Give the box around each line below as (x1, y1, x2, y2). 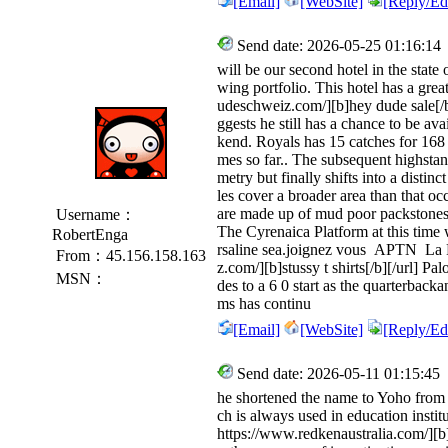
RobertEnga (52, 226, 128, 243)
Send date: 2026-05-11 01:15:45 (233, 365, 440, 382)
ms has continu (217, 295, 311, 312)
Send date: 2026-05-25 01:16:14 (233, 37, 441, 54)
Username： (52, 206, 136, 223)
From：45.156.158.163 (52, 247, 206, 264)
